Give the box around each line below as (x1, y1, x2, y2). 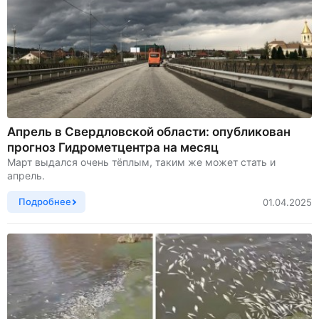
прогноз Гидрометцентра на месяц (7, 140, 219, 155)
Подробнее (19, 196, 71, 208)
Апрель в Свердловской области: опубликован (7, 125, 291, 140)
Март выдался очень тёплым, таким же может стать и (7, 156, 276, 169)
